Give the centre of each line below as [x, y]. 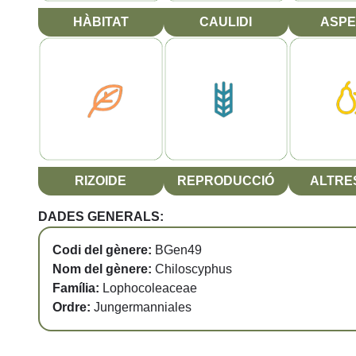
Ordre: [73, 308]
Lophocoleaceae [150, 288]
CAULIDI [226, 22]
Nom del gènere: [104, 269]
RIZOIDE [101, 180]
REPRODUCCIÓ [226, 180]
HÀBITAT [101, 22]
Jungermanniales [143, 308]
